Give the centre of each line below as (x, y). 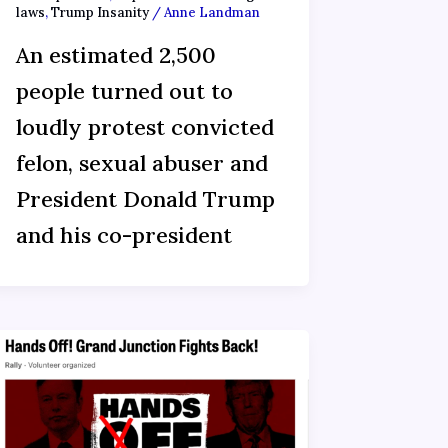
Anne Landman (211, 12)
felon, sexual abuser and (141, 163)
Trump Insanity (99, 12)
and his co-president (123, 235)
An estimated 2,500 (115, 55)
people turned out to (124, 91)
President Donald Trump (145, 199)
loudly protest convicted (144, 127)
